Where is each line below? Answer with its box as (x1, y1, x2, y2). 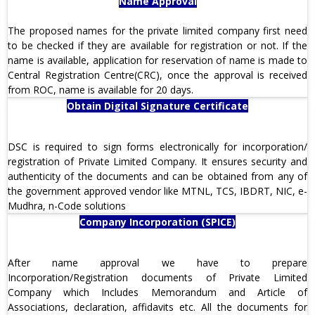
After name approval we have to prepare (8, 256, 307, 270)
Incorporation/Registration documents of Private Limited (8, 271, 307, 285)
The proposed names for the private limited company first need (8, 24, 307, 38)
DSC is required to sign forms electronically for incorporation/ (8, 140, 307, 154)
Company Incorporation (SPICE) (79, 215, 236, 229)
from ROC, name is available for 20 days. (8, 83, 193, 97)
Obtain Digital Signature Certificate (67, 99, 248, 113)
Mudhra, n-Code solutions (8, 199, 126, 213)
